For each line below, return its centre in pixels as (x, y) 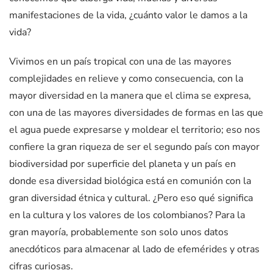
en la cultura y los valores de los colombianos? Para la (127, 215)
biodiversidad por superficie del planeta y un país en (122, 164)
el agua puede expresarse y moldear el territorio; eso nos (135, 130)
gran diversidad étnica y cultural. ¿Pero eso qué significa (131, 198)
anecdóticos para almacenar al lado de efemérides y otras (134, 250)
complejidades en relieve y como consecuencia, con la (126, 79)
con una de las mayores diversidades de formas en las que (136, 113)
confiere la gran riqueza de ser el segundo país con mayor (134, 147)
